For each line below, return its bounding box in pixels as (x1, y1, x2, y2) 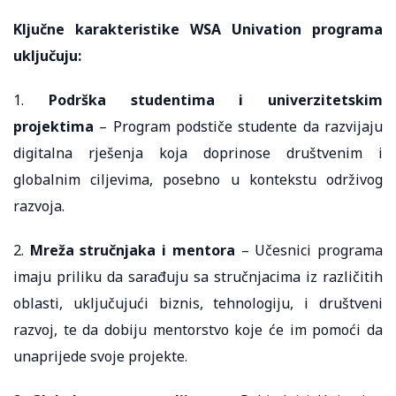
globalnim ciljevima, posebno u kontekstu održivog (13, 170, 383, 190)
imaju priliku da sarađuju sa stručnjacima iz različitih (13, 267, 383, 287)
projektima (13, 117, 94, 137)
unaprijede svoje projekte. (13, 346, 187, 367)
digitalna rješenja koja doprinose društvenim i (13, 143, 383, 164)
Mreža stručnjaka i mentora (29, 240, 235, 261)
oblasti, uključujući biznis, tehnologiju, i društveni (13, 293, 383, 314)
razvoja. (13, 196, 65, 217)
